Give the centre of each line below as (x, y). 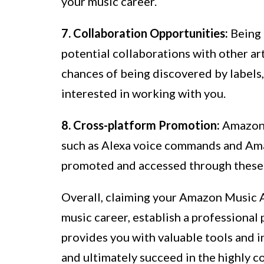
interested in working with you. (143, 93)
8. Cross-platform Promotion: (141, 125)
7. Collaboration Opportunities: (145, 33)
